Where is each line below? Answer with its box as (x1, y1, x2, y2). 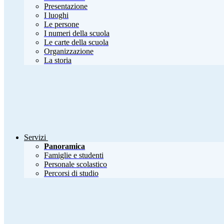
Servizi (24, 133, 46, 142)
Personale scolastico (44, 160, 107, 169)
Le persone (44, 20, 79, 29)
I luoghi (44, 11, 68, 20)
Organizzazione (44, 47, 93, 56)
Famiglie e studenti (44, 151, 103, 160)
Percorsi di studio (44, 169, 98, 178)
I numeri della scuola (44, 29, 109, 38)
